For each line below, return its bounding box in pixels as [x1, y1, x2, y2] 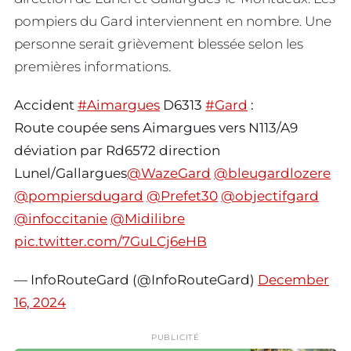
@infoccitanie [14, 211, 107, 227]
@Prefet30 [147, 188, 218, 204]
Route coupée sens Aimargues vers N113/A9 [14, 120, 298, 136]
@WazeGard [127, 165, 211, 182]
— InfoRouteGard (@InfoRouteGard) [14, 271, 258, 288]
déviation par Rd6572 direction [14, 143, 220, 159]
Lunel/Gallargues [14, 165, 127, 182]
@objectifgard [221, 188, 319, 204]
